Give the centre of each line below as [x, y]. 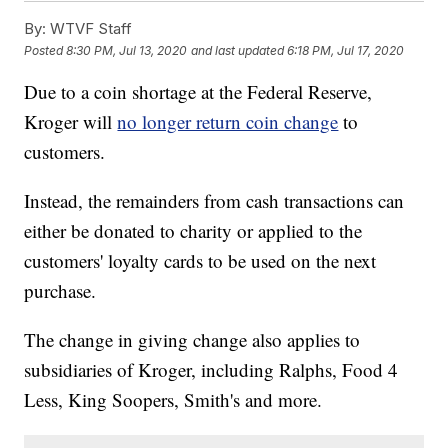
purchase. [60, 291]
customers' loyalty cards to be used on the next [200, 261]
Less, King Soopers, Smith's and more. [173, 400]
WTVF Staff [89, 29]
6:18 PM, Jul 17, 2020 [346, 50]
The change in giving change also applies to [192, 340]
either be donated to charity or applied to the [193, 231]
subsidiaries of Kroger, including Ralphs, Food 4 [211, 370]
